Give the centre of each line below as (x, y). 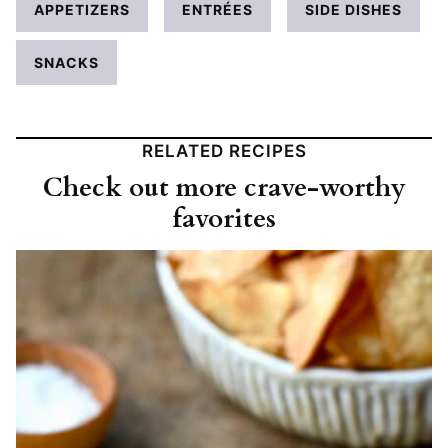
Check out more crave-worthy (224, 187)
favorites (224, 218)
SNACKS (66, 62)
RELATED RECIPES (224, 150)
